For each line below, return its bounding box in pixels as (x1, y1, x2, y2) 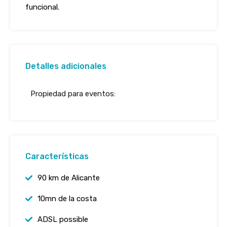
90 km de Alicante (37, 173, 100, 182)
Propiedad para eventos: (30, 89, 116, 98)
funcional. (25, 3, 59, 12)
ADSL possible (37, 215, 88, 224)
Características (25, 152, 89, 161)
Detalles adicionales (25, 61, 106, 71)
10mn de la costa (37, 194, 97, 203)
